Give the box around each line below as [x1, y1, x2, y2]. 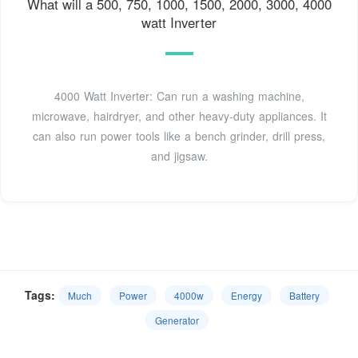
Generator [154, 313, 199, 328]
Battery [288, 288, 320, 303]
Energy [230, 288, 262, 303]
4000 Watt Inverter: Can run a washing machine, [54, 88, 304, 105]
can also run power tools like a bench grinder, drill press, [33, 128, 325, 145]
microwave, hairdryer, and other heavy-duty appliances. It [31, 108, 327, 125]
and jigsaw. [150, 148, 208, 165]
